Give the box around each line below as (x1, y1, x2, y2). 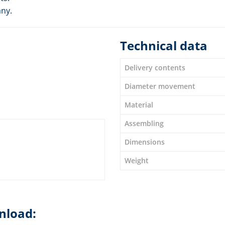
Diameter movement (125, 81, 195, 91)
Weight (125, 155, 149, 165)
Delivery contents (125, 62, 185, 72)
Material (125, 99, 153, 109)
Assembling (125, 118, 164, 128)
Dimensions (125, 137, 165, 147)
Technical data (120, 37, 207, 54)
